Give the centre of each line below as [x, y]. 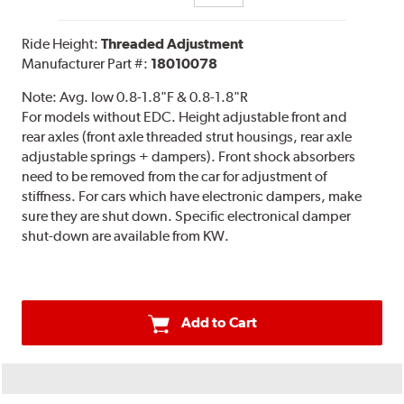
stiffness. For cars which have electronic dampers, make [192, 197]
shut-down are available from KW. [126, 236]
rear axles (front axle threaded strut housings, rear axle [187, 137]
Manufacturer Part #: [87, 64]
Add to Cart [219, 323]
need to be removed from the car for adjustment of [174, 177]
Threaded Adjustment [173, 44]
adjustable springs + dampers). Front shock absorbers [189, 157]
